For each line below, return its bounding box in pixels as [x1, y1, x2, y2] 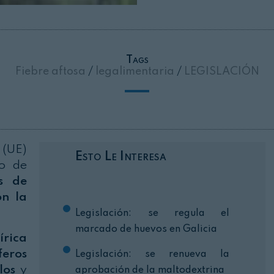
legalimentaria [92, 66, 177, 78]
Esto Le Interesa [75, 150, 167, 164]
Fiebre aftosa [15, 66, 88, 78]
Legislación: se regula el [75, 209, 230, 219]
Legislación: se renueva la [75, 250, 230, 260]
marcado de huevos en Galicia [75, 224, 218, 235]
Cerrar [204, 37, 250, 51]
